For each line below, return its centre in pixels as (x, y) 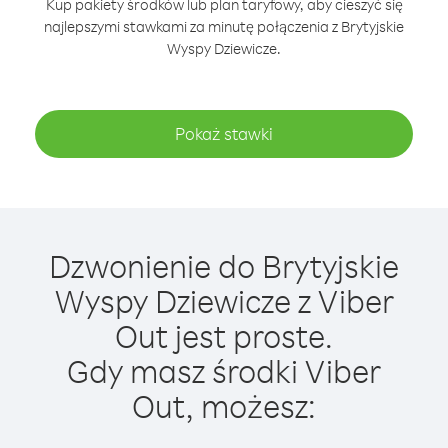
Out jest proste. (224, 335)
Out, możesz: (224, 405)
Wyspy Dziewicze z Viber (224, 300)
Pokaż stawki (224, 133)
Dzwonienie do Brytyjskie (224, 265)
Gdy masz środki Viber (224, 370)
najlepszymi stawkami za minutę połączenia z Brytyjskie (224, 26)
